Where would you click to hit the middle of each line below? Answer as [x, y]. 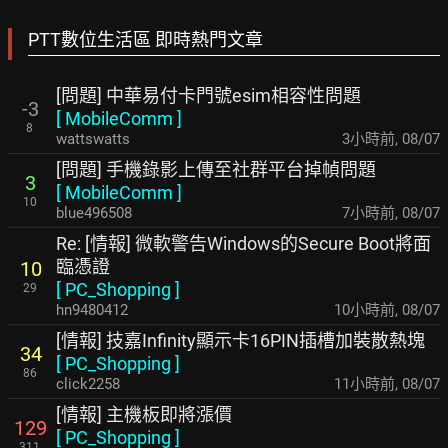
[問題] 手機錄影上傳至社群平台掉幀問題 [216, 169]
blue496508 [94, 213]
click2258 [88, 384]
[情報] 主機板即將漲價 [144, 414]
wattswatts [93, 139]
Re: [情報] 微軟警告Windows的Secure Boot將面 [243, 243]
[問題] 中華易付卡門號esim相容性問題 [208, 95]
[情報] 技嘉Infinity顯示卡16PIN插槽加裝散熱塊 [240, 340]
